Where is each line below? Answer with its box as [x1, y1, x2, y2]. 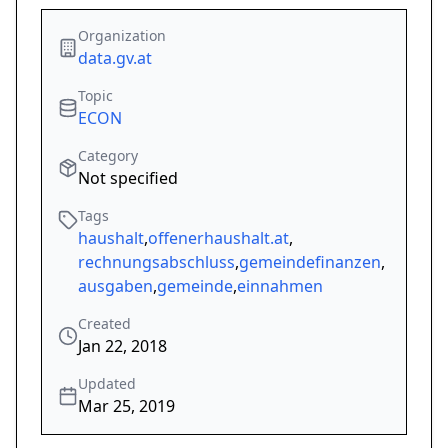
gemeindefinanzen [239, 251, 381, 274]
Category [78, 146, 138, 166]
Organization [78, 26, 166, 46]
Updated [78, 374, 136, 394]
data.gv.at [78, 47, 152, 70]
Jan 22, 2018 [78, 335, 167, 358]
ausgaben [78, 275, 153, 298]
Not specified [78, 167, 178, 190]
